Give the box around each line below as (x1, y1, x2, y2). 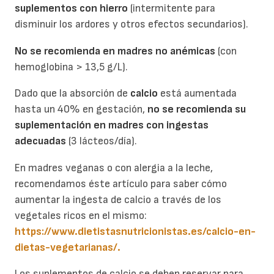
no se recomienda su (147, 103, 246, 116)
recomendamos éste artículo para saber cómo (15, 177, 227, 190)
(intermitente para (128, 1, 215, 15)
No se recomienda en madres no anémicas (15, 44, 215, 57)
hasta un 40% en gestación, (15, 103, 147, 116)
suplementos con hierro (15, 1, 128, 15)
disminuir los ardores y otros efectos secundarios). (15, 17, 248, 31)
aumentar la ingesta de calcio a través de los (15, 193, 221, 206)
